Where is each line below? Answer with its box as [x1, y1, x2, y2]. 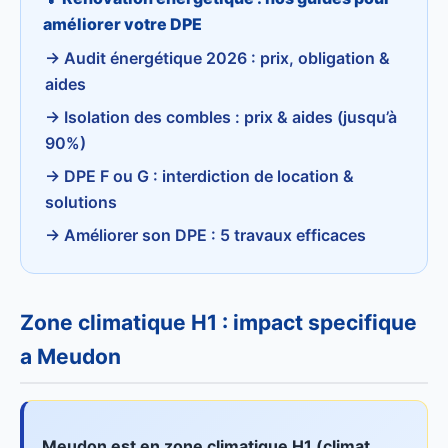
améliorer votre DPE [43, 14, 202, 34]
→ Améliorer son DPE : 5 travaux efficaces [45, 225, 366, 245]
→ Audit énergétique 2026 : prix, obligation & [45, 48, 390, 68]
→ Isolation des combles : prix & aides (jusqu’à [45, 107, 397, 127]
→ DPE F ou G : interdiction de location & [45, 166, 354, 186]
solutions [45, 192, 117, 212]
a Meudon [20, 344, 121, 369]
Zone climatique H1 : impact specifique [20, 310, 417, 335]
